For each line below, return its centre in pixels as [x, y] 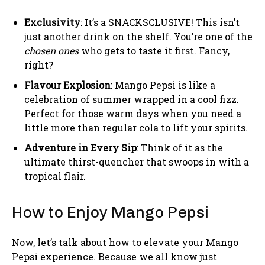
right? [39, 64]
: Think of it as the [180, 147]
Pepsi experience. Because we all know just [114, 256]
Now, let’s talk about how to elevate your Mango [125, 242]
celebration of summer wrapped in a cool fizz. [132, 99]
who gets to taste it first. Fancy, [154, 50]
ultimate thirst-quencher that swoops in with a [137, 161]
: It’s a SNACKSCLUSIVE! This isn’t [160, 22]
